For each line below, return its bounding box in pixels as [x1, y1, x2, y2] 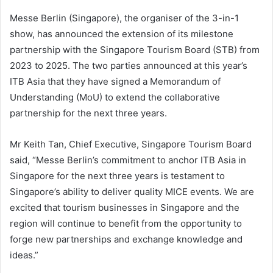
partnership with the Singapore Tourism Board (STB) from [10, 44, 260, 56]
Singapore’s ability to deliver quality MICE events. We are [10, 186, 254, 198]
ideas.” [10, 249, 38, 261]
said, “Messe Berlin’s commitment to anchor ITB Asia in [10, 154, 246, 166]
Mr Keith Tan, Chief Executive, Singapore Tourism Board [10, 138, 252, 151]
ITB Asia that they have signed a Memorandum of [10, 76, 221, 88]
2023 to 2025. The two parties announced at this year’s [10, 60, 247, 72]
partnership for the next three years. [10, 107, 167, 119]
